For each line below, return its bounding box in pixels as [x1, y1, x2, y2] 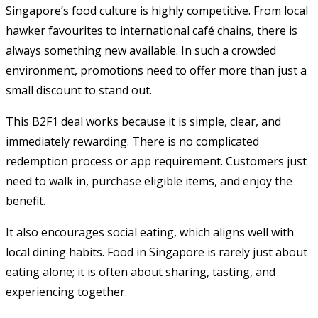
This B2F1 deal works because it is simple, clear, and [6, 113, 281, 129]
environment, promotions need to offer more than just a [6, 62, 307, 78]
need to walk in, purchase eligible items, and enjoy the [6, 172, 292, 189]
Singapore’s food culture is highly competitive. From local [6, 2, 308, 18]
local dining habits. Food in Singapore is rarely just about [6, 243, 307, 260]
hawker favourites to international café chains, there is [6, 22, 297, 38]
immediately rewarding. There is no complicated [6, 133, 259, 149]
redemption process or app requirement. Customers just [6, 153, 307, 169]
